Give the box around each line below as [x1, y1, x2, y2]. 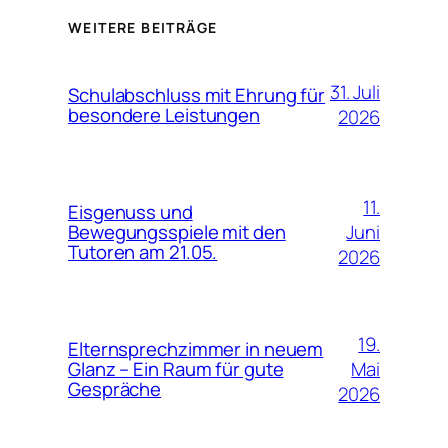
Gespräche [68, 376, 162, 403]
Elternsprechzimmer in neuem [68, 336, 324, 363]
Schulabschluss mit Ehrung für [68, 82, 326, 109]
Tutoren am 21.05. [68, 239, 218, 266]
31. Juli [329, 79, 380, 106]
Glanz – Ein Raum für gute [68, 356, 284, 383]
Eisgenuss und [68, 199, 193, 226]
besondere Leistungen [68, 102, 260, 129]
